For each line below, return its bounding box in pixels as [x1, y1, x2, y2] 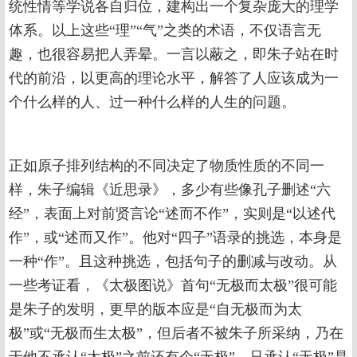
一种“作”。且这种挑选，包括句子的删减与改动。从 [9, 253, 337, 270]
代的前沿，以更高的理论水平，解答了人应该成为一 [9, 70, 339, 87]
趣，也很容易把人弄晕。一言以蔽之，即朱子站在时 [9, 46, 339, 63]
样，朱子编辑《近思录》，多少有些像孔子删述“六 [9, 182, 331, 198]
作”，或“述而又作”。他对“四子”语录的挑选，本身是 [9, 229, 342, 246]
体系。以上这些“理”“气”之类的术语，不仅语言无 [9, 22, 321, 39]
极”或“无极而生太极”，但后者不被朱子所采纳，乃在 [9, 325, 343, 342]
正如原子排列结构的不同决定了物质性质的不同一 [9, 158, 324, 175]
